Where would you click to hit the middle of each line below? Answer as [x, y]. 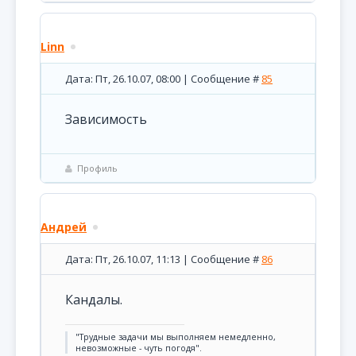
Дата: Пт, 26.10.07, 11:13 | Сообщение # [163, 259]
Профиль [97, 168]
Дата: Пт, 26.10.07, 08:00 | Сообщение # [163, 79]
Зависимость [106, 119]
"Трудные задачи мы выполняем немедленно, [176, 337]
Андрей [64, 227]
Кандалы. [94, 300]
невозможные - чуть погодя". [139, 348]
